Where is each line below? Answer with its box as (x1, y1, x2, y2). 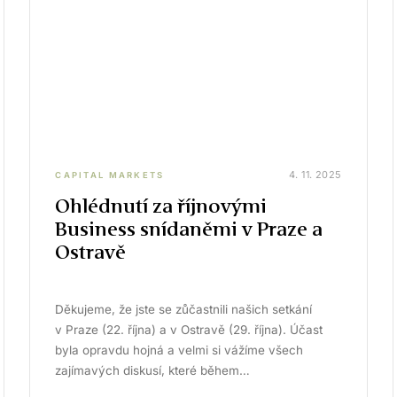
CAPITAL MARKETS (55, 169, 165, 180)
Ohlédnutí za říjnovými (55, 195, 268, 217)
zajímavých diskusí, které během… (55, 363, 251, 378)
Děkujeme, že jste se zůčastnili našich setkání (55, 302, 313, 316)
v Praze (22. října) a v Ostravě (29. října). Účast (55, 323, 323, 337)
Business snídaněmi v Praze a (55, 218, 323, 240)
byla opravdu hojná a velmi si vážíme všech (55, 343, 304, 357)
